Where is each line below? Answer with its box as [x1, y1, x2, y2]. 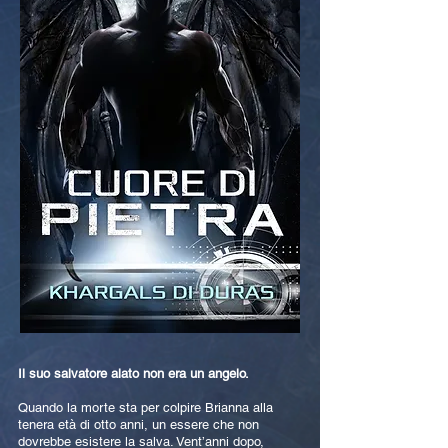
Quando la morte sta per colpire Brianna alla [18, 400, 273, 415]
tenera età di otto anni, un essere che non [18, 417, 259, 432]
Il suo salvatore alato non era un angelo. [18, 366, 249, 381]
